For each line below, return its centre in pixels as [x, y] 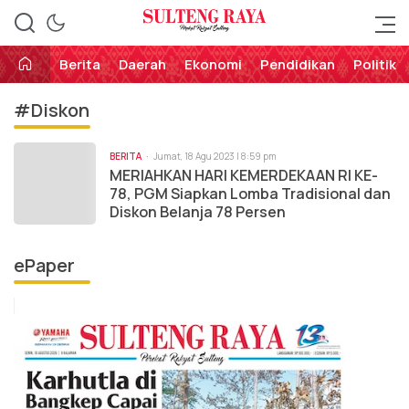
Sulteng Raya [204, 32]
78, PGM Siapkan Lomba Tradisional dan [250, 193]
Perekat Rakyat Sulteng [204, 32]
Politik [375, 64]
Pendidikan [298, 64]
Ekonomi [213, 64]
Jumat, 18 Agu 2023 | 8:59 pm [215, 156]
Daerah [142, 64]
